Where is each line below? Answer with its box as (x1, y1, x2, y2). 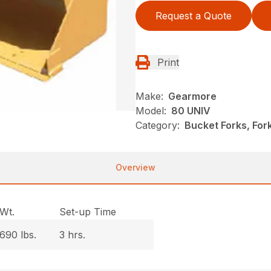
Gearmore (168, 90, 217, 103)
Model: (135, 105, 166, 117)
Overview (116, 162, 155, 173)
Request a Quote (155, 10, 232, 22)
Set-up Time (59, 206, 117, 218)
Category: (135, 119, 180, 132)
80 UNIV (171, 105, 211, 117)
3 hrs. (59, 229, 86, 241)
